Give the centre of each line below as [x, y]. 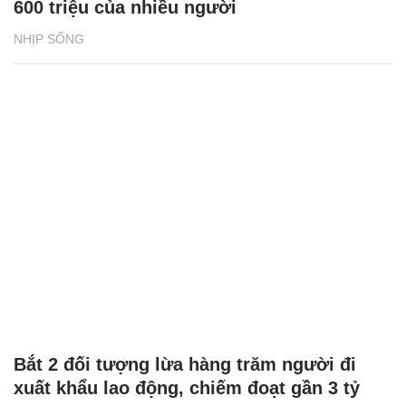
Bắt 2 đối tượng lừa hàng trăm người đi [185, 365]
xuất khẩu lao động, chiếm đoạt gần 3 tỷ [187, 388]
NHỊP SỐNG [49, 39]
